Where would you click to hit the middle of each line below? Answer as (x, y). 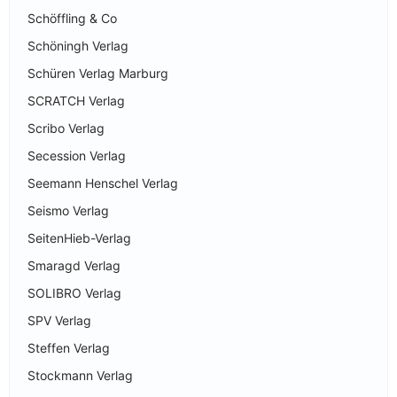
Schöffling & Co (72, 18)
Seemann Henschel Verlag (103, 183)
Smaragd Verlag (74, 265)
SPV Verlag (59, 320)
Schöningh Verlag (78, 45)
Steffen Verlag (69, 347)
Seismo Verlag (68, 210)
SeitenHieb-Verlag (79, 237)
